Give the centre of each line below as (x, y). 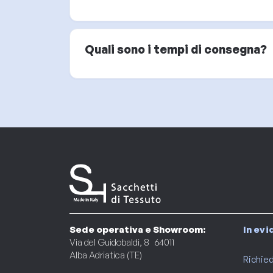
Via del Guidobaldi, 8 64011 (122, 242)
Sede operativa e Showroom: (137, 229)
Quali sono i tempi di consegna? (176, 49)
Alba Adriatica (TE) (106, 255)
